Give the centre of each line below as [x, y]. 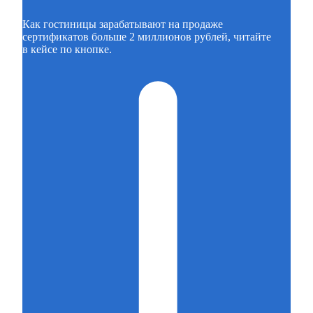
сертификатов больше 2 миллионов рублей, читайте [147, 36]
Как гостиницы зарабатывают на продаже [123, 24]
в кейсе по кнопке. [67, 49]
